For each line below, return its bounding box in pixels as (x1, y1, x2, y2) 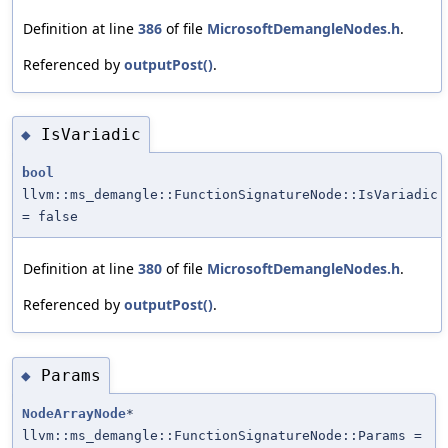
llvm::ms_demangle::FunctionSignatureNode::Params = (22, 428, 422, 444)
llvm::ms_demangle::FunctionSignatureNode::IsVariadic (22, 187, 438, 203)
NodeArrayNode (22, 406, 126, 422)
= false (22, 209, 78, 225)
